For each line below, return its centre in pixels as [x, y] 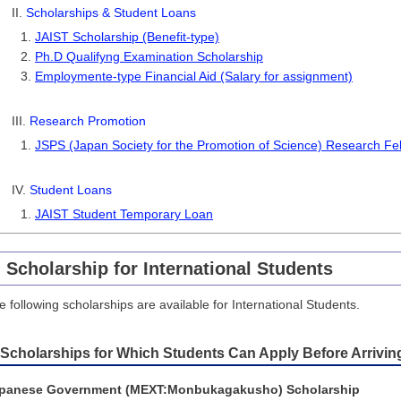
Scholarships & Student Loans [111, 13]
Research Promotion [88, 121]
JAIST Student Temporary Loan [124, 214]
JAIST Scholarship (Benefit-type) [127, 37]
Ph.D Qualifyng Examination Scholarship [149, 57]
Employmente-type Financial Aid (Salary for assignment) [194, 77]
